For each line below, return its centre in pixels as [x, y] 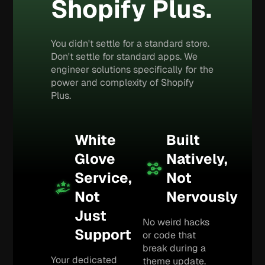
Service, [104, 178]
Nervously [202, 197]
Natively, [197, 159]
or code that [169, 235]
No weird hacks [176, 222]
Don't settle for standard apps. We [125, 56]
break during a [174, 248]
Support [103, 235]
